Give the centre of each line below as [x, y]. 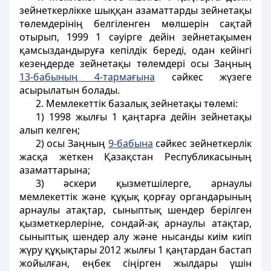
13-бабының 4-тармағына [87, 77]
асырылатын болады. [70, 90]
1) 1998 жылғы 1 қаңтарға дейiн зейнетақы [143, 117]
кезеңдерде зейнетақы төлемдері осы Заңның [135, 64]
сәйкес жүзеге [204, 77]
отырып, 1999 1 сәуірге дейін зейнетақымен [135, 37]
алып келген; [50, 130]
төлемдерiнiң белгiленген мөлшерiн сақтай [135, 24]
